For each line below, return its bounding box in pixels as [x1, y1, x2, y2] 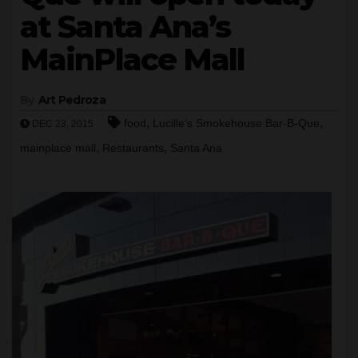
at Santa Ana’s [20, 7, 231, 46]
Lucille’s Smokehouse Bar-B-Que [153, 116, 320, 129]
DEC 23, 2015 [30, 117, 93, 129]
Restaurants [102, 141, 164, 154]
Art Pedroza [38, 92, 105, 107]
